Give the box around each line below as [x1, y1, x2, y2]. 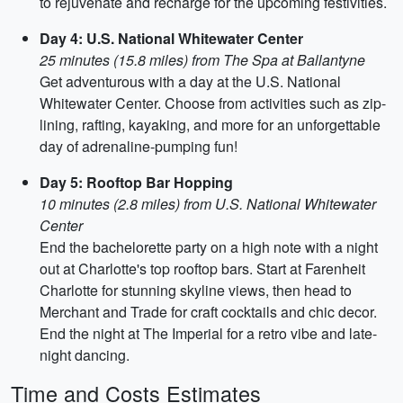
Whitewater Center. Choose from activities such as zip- [40, 93, 386, 113]
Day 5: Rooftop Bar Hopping [40, 172, 233, 193]
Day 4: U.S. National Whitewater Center [40, 28, 303, 49]
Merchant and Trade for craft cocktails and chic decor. [40, 301, 377, 322]
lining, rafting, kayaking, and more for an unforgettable [40, 114, 381, 135]
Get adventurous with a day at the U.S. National [40, 71, 341, 92]
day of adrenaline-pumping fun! [40, 136, 237, 157]
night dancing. [40, 345, 130, 365]
